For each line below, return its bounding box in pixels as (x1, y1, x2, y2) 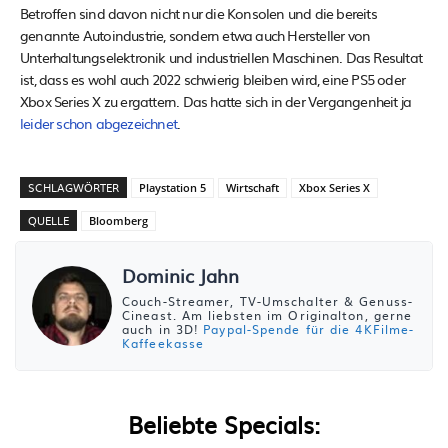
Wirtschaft (226, 179, 279, 195)
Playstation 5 (139, 179, 206, 195)
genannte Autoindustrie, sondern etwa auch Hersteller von (20, 24, 371, 45)
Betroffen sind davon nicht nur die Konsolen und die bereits (20, 2, 377, 23)
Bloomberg (89, 212, 148, 228)
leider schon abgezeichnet (20, 112, 177, 133)
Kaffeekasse (122, 333, 205, 352)
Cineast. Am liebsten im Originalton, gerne (122, 305, 413, 324)
